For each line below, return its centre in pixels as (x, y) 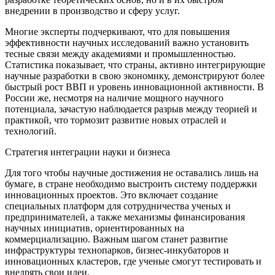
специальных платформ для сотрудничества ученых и (118, 206)
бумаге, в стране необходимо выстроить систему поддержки (131, 184)
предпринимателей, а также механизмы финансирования (125, 217)
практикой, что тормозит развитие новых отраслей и (116, 120)
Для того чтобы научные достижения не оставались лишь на (132, 172)
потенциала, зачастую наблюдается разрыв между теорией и (131, 109)
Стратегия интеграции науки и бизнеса (87, 152)
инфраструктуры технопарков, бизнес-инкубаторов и (117, 250)
